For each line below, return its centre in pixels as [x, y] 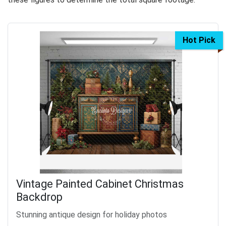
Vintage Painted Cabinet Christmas [100, 184]
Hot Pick [199, 40]
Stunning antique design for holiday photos [92, 214]
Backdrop [39, 197]
